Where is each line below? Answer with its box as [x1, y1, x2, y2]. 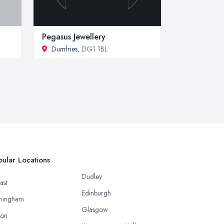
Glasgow [81, 204, 108, 214]
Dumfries [51, 43, 77, 54]
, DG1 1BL [77, 43, 107, 54]
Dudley [81, 171, 102, 181]
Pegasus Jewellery [42, 30, 105, 42]
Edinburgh [81, 187, 111, 198]
